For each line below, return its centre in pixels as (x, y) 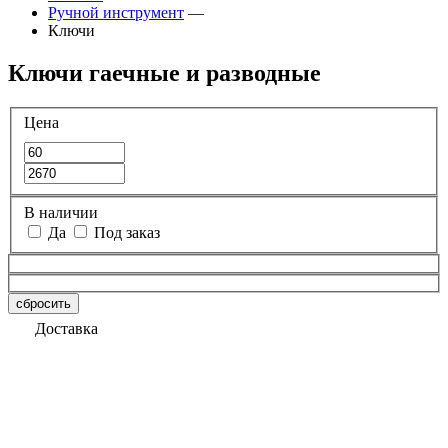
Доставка (66, 329)
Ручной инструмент (116, 12)
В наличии (61, 212)
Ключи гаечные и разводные (164, 72)
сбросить (43, 304)
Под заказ (127, 232)
